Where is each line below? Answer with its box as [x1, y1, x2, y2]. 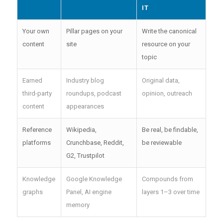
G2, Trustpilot [66, 152, 105, 160]
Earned [22, 77, 42, 85]
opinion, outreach [141, 90, 192, 98]
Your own [22, 27, 49, 35]
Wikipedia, [66, 126, 97, 134]
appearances [66, 103, 104, 111]
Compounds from [141, 175, 193, 183]
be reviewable [141, 139, 182, 147]
